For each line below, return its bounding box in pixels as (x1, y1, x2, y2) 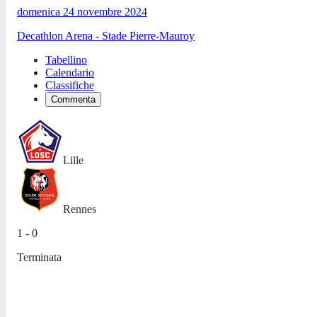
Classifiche (45, 79, 94, 91)
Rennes (63, 202, 96, 215)
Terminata (17, 250, 62, 263)
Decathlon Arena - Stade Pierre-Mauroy (17, 29, 195, 42)
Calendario (45, 66, 94, 79)
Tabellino (45, 53, 87, 66)
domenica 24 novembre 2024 (17, 5, 147, 18)
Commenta (51, 93, 96, 105)
